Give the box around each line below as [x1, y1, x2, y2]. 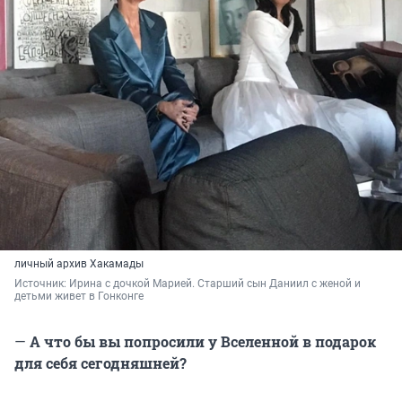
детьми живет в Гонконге [14, 289, 144, 302]
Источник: [14, 276, 69, 290]
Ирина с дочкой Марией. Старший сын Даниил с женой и [69, 276, 361, 290]
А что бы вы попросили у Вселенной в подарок [26, 331, 376, 351]
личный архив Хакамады [14, 257, 144, 270]
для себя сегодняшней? [14, 353, 187, 372]
